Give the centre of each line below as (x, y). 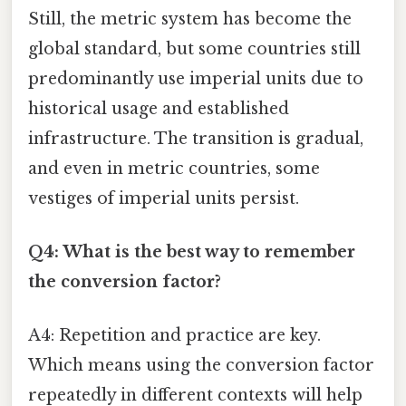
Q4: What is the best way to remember (192, 251)
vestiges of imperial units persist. (164, 198)
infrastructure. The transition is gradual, (196, 138)
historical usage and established (159, 108)
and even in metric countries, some (174, 168)
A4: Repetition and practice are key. (174, 336)
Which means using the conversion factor (201, 366)
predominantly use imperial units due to (196, 78)
